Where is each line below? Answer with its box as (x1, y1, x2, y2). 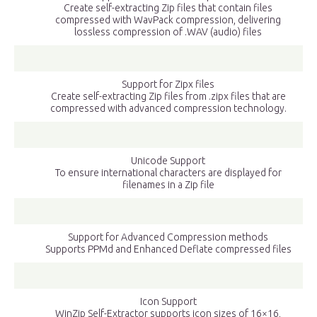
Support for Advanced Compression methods (68, 231, 268, 243)
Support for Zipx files (122, 79, 214, 91)
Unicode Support (131, 155, 205, 167)
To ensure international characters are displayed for (54, 167, 282, 179)
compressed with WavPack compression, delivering (55, 14, 281, 26)
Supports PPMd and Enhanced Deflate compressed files (45, 243, 292, 255)
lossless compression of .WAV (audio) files (74, 26, 262, 38)
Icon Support (139, 296, 197, 308)
